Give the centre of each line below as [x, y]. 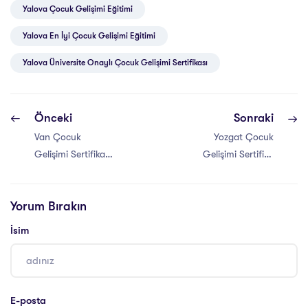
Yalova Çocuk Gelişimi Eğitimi [78, 9]
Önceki [53, 118]
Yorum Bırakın [48, 207]
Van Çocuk [58, 137]
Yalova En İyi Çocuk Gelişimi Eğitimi [89, 36]
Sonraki [254, 118]
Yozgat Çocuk [244, 137]
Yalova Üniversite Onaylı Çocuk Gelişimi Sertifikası [115, 63]
